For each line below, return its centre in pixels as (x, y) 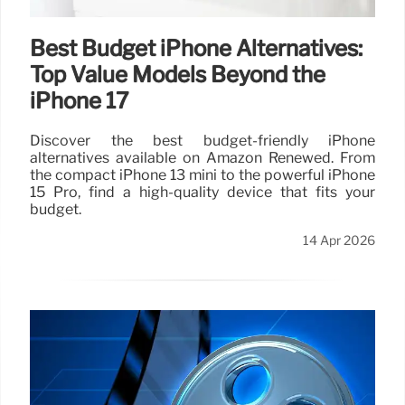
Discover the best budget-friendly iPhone (202, 140)
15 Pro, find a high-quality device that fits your (202, 192)
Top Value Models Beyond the (178, 75)
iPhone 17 (79, 101)
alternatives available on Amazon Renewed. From (202, 157)
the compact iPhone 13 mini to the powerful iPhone (202, 174)
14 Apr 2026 (339, 240)
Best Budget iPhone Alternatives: (196, 49)
